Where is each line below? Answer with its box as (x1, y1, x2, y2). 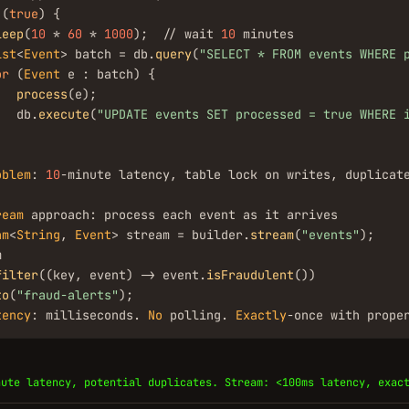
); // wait (133, 26, 221, 42)
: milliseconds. (31, 307, 148, 323)
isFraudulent (206, 267, 294, 283)
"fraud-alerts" (16, 287, 119, 303)
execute (38, 106, 89, 122)
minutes (236, 26, 294, 42)
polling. (163, 307, 236, 323)
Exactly (236, 307, 287, 323)
